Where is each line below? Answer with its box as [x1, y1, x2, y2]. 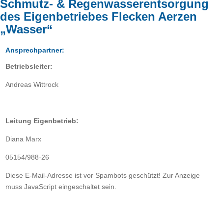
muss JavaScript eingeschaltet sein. [5, 183, 117, 191]
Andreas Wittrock [5, 81, 59, 89]
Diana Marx [5, 135, 42, 143]
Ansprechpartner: [5, 46, 65, 55]
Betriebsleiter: [5, 62, 53, 71]
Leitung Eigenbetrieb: [5, 117, 79, 125]
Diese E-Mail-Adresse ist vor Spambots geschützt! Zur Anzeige [5, 171, 200, 180]
